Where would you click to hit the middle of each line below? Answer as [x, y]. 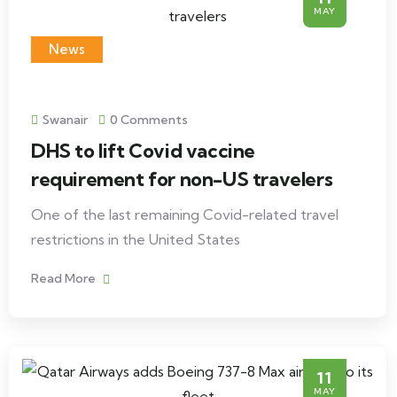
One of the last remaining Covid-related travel [185, 214]
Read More [65, 278]
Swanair [65, 120]
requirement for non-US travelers [182, 179]
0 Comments [149, 120]
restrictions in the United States [136, 239]
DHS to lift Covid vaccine [144, 151]
